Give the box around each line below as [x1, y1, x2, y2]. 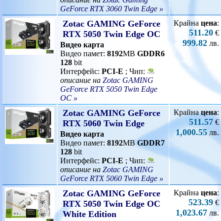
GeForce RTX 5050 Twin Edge [60, 85, 157, 93]
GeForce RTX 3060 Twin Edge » [60, 4, 163, 13]
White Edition [63, 209, 116, 219]
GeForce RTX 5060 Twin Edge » [60, 174, 163, 183]
